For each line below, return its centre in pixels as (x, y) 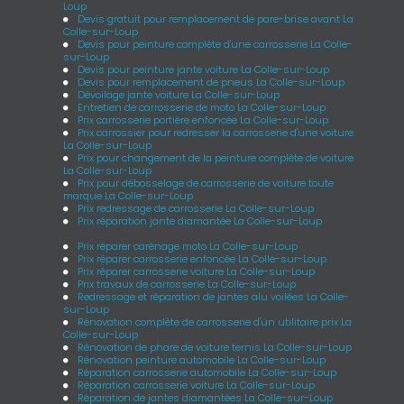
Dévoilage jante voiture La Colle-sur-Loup (179, 94)
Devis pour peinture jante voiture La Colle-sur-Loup (204, 69)
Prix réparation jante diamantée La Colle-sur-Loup (200, 220)
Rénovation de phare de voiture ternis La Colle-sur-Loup (215, 347)
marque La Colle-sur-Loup (129, 195)
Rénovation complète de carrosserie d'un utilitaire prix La (215, 321)
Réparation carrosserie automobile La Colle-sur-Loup (207, 372)
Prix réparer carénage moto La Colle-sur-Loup (188, 246)
